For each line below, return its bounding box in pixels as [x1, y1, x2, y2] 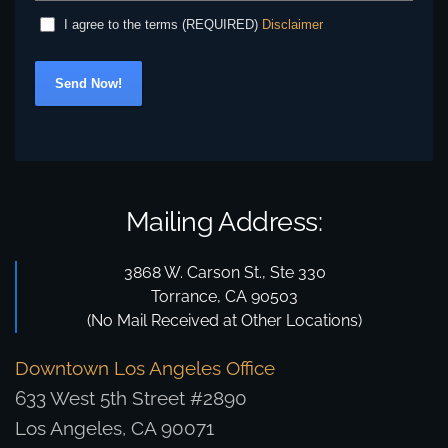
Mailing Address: [125, 205, 323, 238]
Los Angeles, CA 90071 [15, 417, 214, 440]
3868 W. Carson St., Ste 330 [123, 263, 326, 283]
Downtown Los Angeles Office [15, 357, 275, 380]
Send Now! [55, 76, 122, 92]
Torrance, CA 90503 [151, 287, 299, 307]
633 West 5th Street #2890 [15, 387, 247, 410]
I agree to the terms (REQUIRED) [64, 17, 258, 33]
